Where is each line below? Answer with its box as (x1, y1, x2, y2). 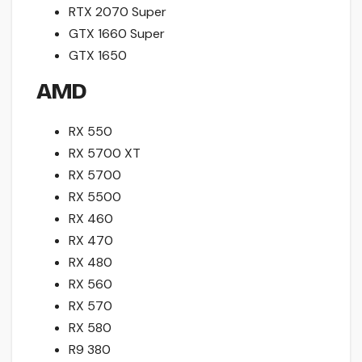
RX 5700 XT (69, 144, 141, 162)
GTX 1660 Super (69, 25, 165, 43)
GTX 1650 (69, 47, 127, 65)
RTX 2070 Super (69, 3, 166, 21)
